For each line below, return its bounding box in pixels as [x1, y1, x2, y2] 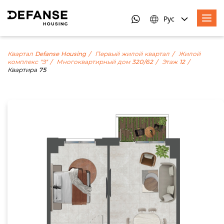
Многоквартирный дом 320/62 [56, 57, 153, 66]
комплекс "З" [7, 57, 47, 66]
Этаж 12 [162, 57, 185, 66]
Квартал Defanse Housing [7, 49, 86, 58]
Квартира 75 [7, 65, 46, 74]
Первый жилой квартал [95, 49, 169, 58]
